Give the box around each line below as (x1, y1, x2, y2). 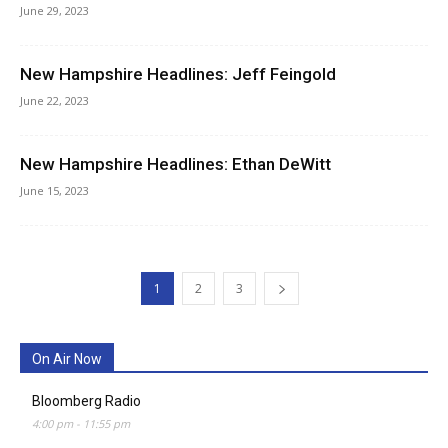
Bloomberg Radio (32, 393, 141, 410)
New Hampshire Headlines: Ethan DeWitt (20, 154, 331, 175)
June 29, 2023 (20, 3, 89, 19)
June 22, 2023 (20, 93, 89, 109)
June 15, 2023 (20, 183, 89, 199)
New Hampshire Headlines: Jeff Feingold (20, 64, 336, 85)
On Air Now (32, 351, 102, 368)
